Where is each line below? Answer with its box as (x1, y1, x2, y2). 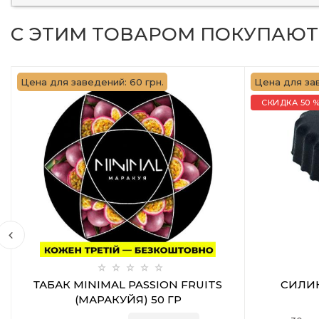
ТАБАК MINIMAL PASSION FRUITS (33, 278, 222, 291)
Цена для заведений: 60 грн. (21, 76, 164, 88)
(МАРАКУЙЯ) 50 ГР (74, 293, 182, 306)
